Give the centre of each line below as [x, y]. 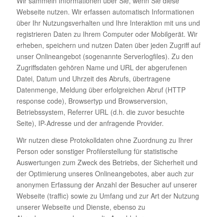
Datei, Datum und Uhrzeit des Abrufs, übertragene [93, 78]
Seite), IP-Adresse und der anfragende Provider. [90, 123]
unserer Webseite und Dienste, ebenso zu [81, 207]
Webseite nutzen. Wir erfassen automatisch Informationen [105, 11]
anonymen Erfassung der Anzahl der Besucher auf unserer [107, 184]
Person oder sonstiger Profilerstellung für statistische [97, 151]
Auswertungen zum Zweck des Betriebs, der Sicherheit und [107, 162]
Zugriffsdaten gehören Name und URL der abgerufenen [101, 67]
